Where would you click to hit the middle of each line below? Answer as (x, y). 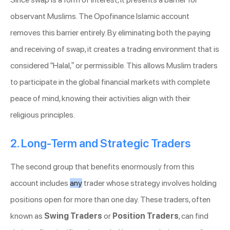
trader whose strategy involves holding (149, 183)
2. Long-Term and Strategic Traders (100, 143)
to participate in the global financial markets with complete (110, 82)
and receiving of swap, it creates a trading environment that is (115, 49)
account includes (40, 183)
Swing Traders (73, 216)
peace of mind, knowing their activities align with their (100, 99)
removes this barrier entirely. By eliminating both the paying (110, 33)
